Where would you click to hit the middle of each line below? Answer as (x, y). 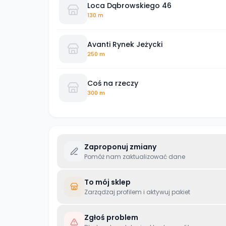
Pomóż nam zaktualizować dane (135, 157)
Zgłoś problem (111, 217)
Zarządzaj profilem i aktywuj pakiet (137, 192)
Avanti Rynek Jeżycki (125, 44)
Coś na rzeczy (113, 83)
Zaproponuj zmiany (120, 147)
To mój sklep (107, 182)
